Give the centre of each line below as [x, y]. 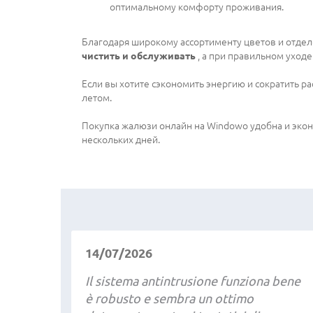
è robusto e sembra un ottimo [169, 298]
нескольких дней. [121, 139]
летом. [97, 97]
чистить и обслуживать [139, 56]
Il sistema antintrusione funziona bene [193, 281]
